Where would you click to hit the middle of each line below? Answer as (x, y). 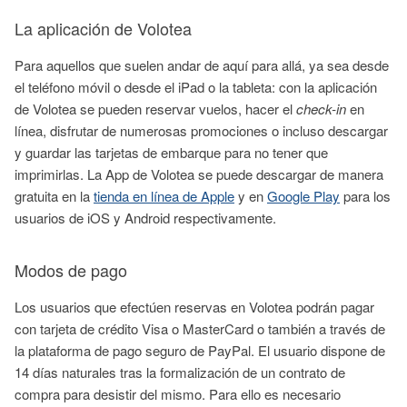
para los (365, 195)
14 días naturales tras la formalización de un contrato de (180, 372)
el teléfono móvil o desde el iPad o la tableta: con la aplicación (196, 86)
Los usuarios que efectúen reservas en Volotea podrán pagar (194, 306)
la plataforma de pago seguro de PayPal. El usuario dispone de (200, 350)
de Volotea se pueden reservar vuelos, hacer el (155, 108)
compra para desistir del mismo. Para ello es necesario (178, 393)
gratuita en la (54, 195)
